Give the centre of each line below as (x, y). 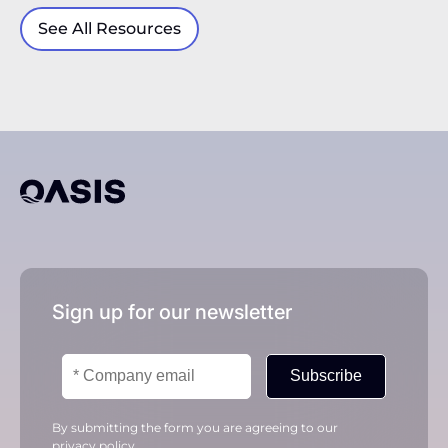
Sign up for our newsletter (172, 311)
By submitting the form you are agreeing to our (195, 427)
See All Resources (109, 28)
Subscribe (326, 376)
